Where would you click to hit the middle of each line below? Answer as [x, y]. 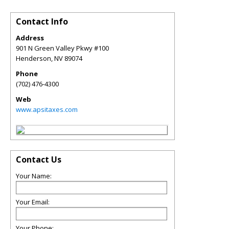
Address [30, 38]
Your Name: [34, 176]
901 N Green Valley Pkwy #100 [62, 48]
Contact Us [39, 159]
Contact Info [42, 21]
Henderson [33, 58]
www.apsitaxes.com [47, 109]
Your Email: [33, 202]
